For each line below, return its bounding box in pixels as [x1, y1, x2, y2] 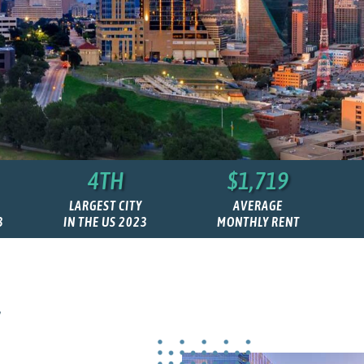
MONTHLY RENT [216, 214, 300, 230]
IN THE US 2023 [63, 214, 149, 230]
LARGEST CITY [69, 198, 143, 214]
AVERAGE [233, 198, 284, 214]
